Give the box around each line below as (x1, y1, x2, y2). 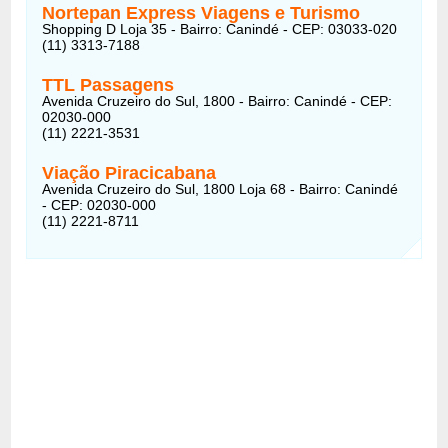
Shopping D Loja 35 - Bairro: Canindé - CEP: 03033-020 (42, 20, 398, 37)
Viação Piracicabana (42, 162, 217, 183)
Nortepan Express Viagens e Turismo (42, 2, 361, 23)
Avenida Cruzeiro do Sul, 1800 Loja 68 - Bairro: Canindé (42, 180, 399, 197)
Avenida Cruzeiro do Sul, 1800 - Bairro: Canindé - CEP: (42, 92, 393, 109)
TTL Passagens (42, 74, 175, 95)
